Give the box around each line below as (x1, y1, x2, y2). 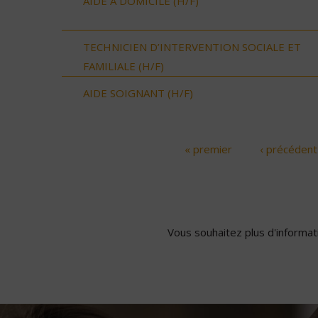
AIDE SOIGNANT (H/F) (83, 85, 193, 100)
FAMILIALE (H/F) (83, 58, 164, 73)
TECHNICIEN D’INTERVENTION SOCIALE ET (83, 39, 301, 54)
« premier (184, 141, 232, 156)
